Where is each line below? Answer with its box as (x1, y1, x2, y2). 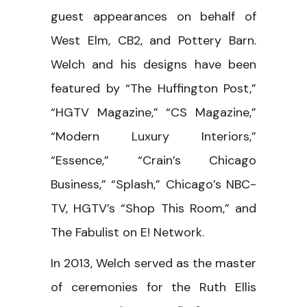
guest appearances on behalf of (51, 8, 256, 25)
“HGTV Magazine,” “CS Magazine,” (51, 103, 256, 121)
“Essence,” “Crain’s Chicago (51, 151, 256, 169)
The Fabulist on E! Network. (51, 223, 204, 241)
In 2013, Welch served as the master (51, 254, 256, 271)
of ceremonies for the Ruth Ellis (51, 278, 256, 295)
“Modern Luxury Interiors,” (51, 127, 256, 145)
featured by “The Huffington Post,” (51, 79, 256, 97)
